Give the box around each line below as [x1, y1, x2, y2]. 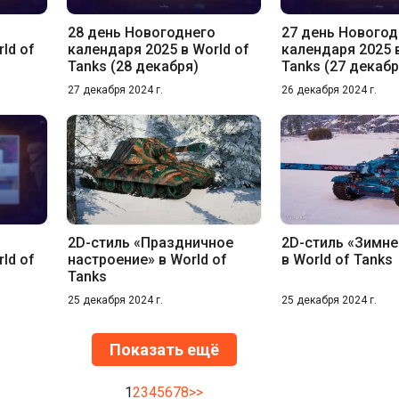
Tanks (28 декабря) [67, 57, 199, 75]
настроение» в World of [67, 250, 227, 268]
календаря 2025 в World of [67, 40, 249, 58]
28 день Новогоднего [67, 23, 216, 41]
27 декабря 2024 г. [67, 83, 163, 96]
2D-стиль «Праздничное [67, 233, 233, 251]
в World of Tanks [281, 250, 394, 268]
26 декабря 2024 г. [281, 83, 378, 96]
